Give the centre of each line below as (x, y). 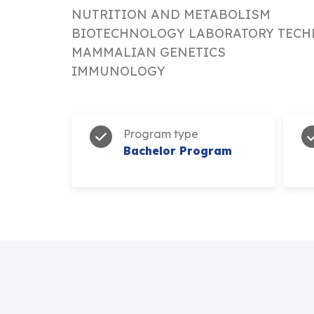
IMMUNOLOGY (118, 71)
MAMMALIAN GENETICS (149, 52)
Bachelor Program (178, 150)
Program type (161, 134)
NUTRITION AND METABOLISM (171, 14)
